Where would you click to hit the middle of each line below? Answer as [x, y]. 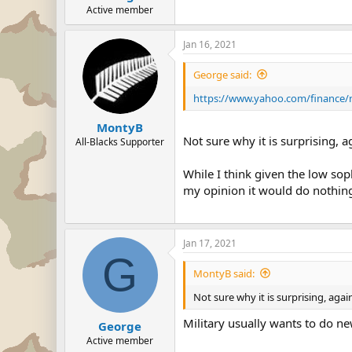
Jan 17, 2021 [210, 243]
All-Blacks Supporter [120, 142]
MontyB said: [224, 273]
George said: [222, 74]
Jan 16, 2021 [210, 44]
